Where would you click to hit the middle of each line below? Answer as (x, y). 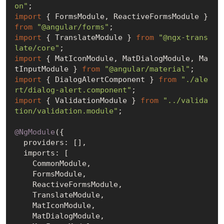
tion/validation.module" (66, 111)
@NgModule (34, 132)
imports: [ (19, 153)
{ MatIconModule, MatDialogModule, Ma (124, 59)
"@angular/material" (147, 69)
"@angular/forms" (73, 27)
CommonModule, (23, 164)
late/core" (37, 48)
